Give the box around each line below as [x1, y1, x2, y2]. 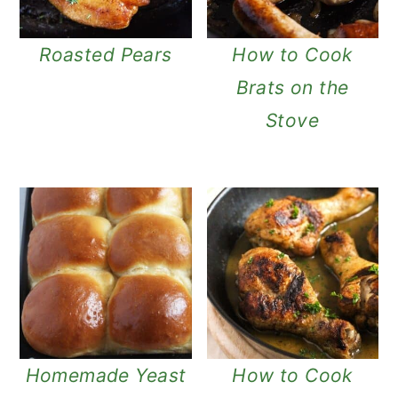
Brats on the [235, 76, 349, 99]
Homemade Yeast [25, 363, 187, 386]
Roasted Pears [39, 43, 172, 66]
